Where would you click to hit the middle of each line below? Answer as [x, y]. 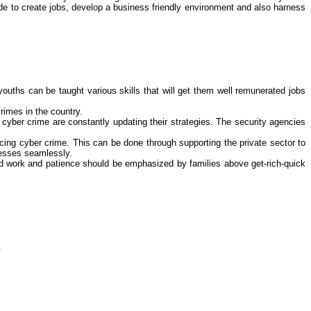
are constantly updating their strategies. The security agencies [178, 122]
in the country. [53, 111]
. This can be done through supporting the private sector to [186, 143]
